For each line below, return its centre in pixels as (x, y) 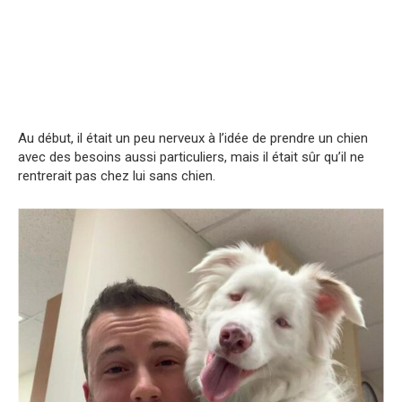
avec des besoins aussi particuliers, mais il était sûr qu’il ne (191, 157)
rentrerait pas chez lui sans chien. (117, 176)
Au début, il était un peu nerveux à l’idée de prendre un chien (193, 139)
